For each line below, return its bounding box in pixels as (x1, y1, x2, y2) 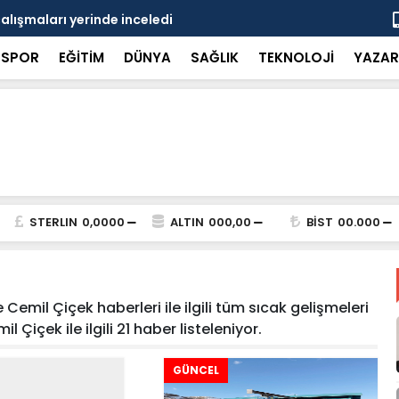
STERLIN (28, 214, 77, 231)
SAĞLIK (190, 48, 239, 67)
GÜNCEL (172, 362, 219, 378)
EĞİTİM (58, 48, 104, 67)
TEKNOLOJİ (257, 48, 334, 67)
